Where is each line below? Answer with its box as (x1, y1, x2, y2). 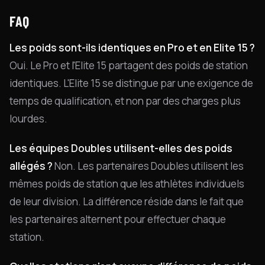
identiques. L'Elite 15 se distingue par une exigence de (9, 76, 253, 90)
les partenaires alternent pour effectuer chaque (9, 212, 226, 226)
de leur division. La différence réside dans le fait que (9, 195, 244, 208)
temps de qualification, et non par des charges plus (9, 94, 241, 108)
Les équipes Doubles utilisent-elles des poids (9, 141, 232, 155)
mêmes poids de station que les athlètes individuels (9, 177, 244, 190)
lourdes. (9, 112, 47, 125)
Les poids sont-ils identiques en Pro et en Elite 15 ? (9, 41, 255, 54)
